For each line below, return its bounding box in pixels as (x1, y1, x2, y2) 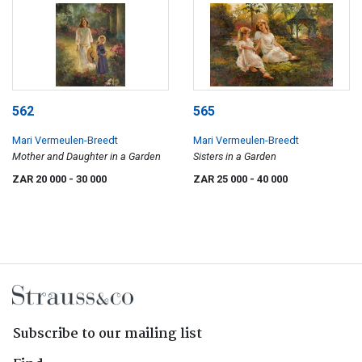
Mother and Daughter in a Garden (12, 150, 161, 163)
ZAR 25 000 (193, 173, 250, 186)
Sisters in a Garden (193, 150, 276, 163)
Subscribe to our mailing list (13, 323, 202, 346)
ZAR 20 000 (12, 173, 69, 186)
